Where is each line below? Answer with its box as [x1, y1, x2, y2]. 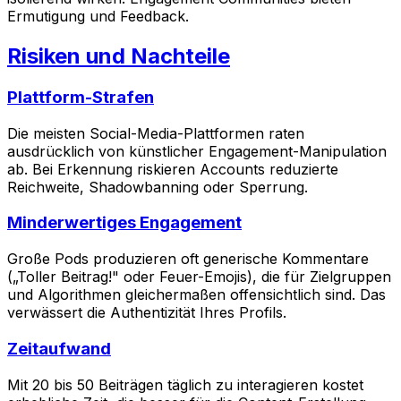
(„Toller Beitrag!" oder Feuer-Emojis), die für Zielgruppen [7, 268, 391, 286]
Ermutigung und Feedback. [7, 7, 189, 26]
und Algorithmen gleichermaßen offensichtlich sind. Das [7, 286, 386, 304]
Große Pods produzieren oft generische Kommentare [7, 250, 369, 269]
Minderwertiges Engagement [7, 212, 242, 234]
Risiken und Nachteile [7, 43, 230, 70]
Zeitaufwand [7, 337, 111, 359]
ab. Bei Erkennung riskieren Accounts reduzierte [7, 159, 338, 178]
